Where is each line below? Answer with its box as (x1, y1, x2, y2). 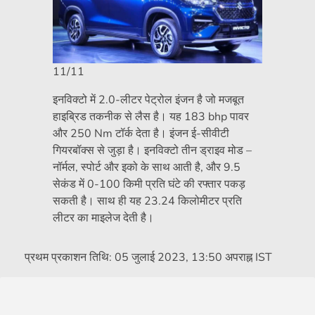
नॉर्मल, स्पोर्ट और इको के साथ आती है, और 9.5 (53, 160, 240, 176)
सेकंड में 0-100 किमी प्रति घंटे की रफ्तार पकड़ (53, 176, 245, 193)
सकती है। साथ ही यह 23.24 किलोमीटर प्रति (53, 193, 242, 210)
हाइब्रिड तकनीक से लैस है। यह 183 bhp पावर (53, 109, 249, 125)
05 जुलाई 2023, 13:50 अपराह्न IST (115, 250, 272, 266)
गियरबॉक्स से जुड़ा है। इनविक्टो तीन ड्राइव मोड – (53, 143, 252, 159)
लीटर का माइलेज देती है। (53, 210, 154, 226)
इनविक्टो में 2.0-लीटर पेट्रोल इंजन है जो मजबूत (53, 92, 244, 108)
